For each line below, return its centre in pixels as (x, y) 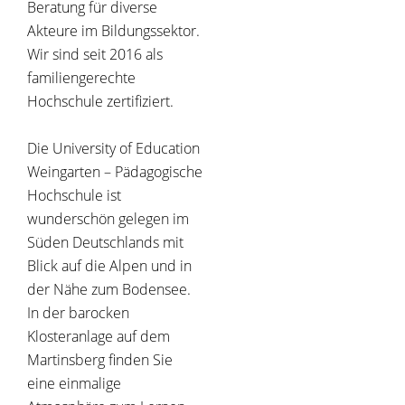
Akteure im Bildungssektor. (113, 31)
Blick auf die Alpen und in (109, 266)
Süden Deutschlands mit (105, 243)
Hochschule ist (74, 196)
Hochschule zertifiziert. (100, 102)
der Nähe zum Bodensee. (109, 290)
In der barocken (78, 313)
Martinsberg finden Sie (100, 360)
